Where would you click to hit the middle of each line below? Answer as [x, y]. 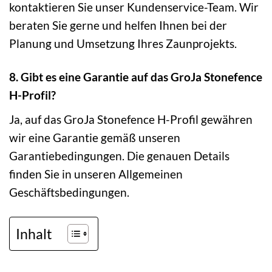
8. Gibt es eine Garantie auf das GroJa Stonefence [136, 77]
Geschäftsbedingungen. [69, 192]
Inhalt [34, 233]
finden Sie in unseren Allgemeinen [96, 174]
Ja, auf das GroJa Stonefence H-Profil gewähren [131, 119]
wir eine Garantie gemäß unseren [95, 137]
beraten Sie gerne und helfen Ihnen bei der [118, 25]
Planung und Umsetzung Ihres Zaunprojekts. [123, 44]
